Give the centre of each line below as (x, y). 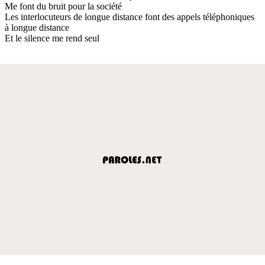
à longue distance (37, 27)
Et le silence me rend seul (52, 38)
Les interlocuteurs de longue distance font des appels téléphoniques (130, 17)
